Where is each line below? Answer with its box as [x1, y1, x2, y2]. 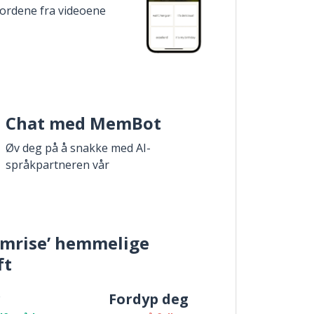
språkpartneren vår [6, 157, 109, 172]
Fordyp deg [109, 289, 189, 308]
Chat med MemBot [6, 111, 161, 135]
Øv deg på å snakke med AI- [6, 140, 151, 156]
